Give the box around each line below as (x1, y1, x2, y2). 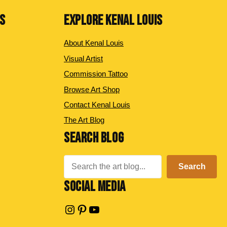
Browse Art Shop (64, 85, 120, 94)
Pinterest (75, 202, 123, 216)
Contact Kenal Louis (64, 100, 130, 109)
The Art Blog (64, 116, 104, 125)
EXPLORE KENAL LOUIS (64, 12, 163, 29)
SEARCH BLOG (64, 129, 124, 146)
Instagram (63, 202, 117, 216)
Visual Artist (64, 54, 103, 63)
